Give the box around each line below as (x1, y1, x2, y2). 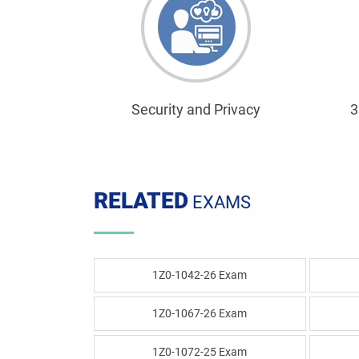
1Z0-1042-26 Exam (152, 268, 248, 281)
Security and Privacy (131, 101, 260, 118)
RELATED (94, 188, 188, 214)
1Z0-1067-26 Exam (152, 307, 248, 320)
